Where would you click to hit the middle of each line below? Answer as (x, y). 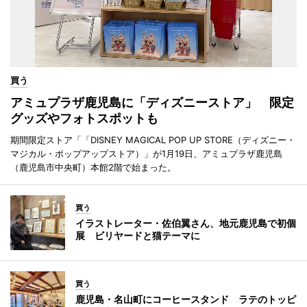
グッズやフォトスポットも (84, 118)
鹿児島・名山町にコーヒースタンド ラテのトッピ (186, 299)
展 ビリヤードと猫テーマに (138, 235)
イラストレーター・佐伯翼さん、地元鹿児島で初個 (186, 223)
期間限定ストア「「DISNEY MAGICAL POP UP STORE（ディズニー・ (153, 139)
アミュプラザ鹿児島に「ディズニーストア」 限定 (152, 102)
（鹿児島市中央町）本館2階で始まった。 (93, 167)
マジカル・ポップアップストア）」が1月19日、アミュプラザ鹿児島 (146, 153)
